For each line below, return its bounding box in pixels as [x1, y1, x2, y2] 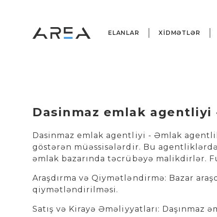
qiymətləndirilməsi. [32, 185, 119, 194]
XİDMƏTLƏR [158, 29, 201, 36]
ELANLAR [108, 29, 139, 36]
